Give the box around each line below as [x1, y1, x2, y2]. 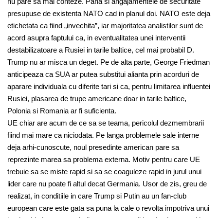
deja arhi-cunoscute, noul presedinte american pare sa [7, 143, 179, 152]
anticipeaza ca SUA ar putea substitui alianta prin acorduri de [7, 70, 199, 79]
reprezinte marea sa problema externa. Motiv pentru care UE [7, 155, 200, 164]
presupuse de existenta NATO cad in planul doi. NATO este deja [7, 9, 210, 18]
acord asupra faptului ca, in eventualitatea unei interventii [7, 34, 185, 42]
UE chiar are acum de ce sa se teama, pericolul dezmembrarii [7, 119, 204, 127]
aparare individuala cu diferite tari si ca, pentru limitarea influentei [7, 82, 210, 91]
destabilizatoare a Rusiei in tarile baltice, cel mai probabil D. [7, 46, 194, 54]
